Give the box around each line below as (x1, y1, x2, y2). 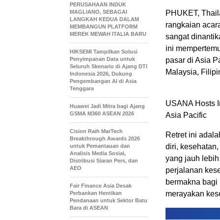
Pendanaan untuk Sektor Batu (70, 197, 147, 203)
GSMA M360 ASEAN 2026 (70, 110, 134, 116)
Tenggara (70, 85, 94, 91)
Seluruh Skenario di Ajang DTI (70, 63, 147, 69)
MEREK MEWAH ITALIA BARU (70, 31, 146, 37)
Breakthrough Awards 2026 (70, 136, 140, 141)
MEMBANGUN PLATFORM (70, 24, 137, 29)
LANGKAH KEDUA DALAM (70, 16, 139, 22)
